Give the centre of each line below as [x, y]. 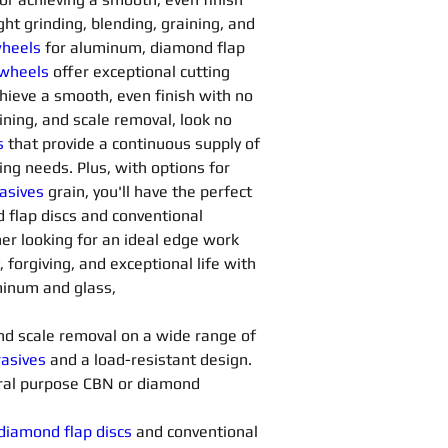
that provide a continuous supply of [134, 143]
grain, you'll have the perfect [152, 191]
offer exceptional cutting [143, 71]
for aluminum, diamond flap [147, 47]
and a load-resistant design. [153, 359]
